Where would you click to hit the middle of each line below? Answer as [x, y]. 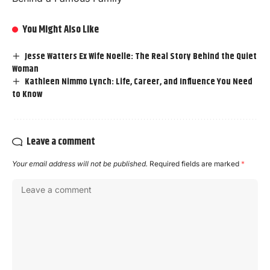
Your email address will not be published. [80, 163]
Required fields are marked [195, 163]
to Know [27, 94]
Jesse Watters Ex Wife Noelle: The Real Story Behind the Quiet [141, 56]
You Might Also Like [61, 29]
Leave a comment [61, 141]
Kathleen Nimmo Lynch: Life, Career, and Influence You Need [139, 81]
